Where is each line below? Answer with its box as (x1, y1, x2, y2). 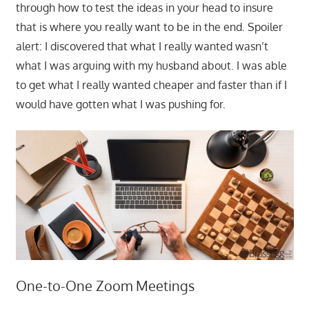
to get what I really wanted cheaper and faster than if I (15, 77, 287, 92)
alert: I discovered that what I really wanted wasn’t (15, 39, 268, 53)
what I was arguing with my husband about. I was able (15, 58, 287, 72)
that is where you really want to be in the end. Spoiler (15, 19, 283, 34)
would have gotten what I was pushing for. (15, 97, 226, 111)
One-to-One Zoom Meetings (15, 277, 195, 295)
